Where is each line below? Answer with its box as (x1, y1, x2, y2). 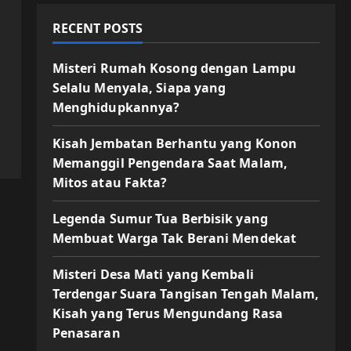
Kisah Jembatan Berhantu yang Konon (52, 135, 298, 152)
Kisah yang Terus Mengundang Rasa (52, 305, 283, 322)
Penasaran (52, 324, 121, 342)
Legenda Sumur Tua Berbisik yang (52, 210, 268, 227)
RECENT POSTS (52, 20, 143, 37)
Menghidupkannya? (52, 99, 180, 116)
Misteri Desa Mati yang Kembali (52, 266, 254, 283)
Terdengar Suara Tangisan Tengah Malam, (52, 285, 320, 302)
